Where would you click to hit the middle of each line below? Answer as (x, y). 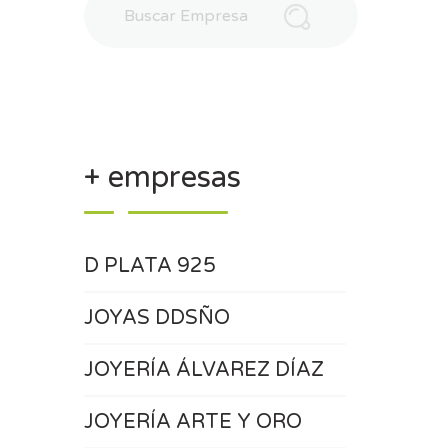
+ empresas (162, 177)
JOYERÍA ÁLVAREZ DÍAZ (203, 370)
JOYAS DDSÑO (156, 318)
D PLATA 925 (149, 266)
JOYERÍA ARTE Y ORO (192, 422)
